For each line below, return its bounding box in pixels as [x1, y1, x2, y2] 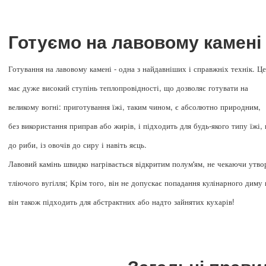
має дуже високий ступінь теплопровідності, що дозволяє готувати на [8, 81, 248, 93]
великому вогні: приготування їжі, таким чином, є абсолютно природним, [8, 100, 261, 112]
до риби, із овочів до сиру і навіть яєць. [8, 138, 147, 150]
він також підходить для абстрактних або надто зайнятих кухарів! [8, 195, 235, 207]
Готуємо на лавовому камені [8, 32, 261, 52]
